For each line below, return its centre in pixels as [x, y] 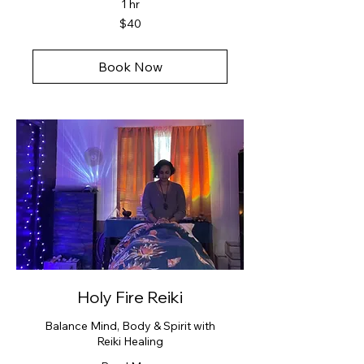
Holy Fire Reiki [130, 297]
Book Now [130, 67]
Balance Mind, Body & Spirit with [130, 325]
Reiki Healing [130, 341]
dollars [45, 37]
